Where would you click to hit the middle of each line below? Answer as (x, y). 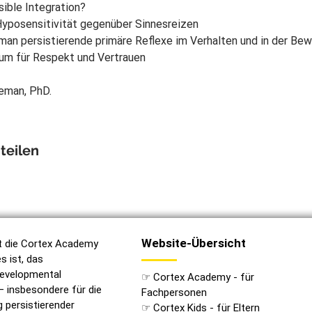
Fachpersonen (174, 292)
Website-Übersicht (194, 243)
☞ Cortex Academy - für (198, 277)
